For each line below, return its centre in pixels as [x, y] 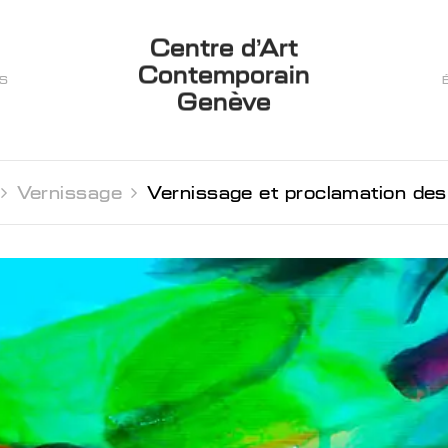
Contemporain [224, 75]
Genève [224, 102]
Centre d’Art [224, 48]
